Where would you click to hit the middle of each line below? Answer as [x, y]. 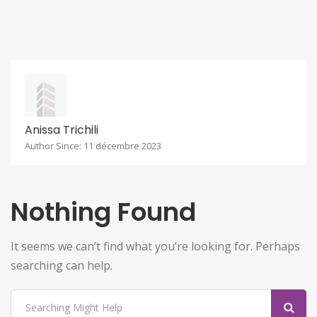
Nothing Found [103, 212]
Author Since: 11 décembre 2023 [93, 146]
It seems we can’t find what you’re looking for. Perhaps [155, 247]
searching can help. [62, 266]
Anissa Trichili [62, 130]
